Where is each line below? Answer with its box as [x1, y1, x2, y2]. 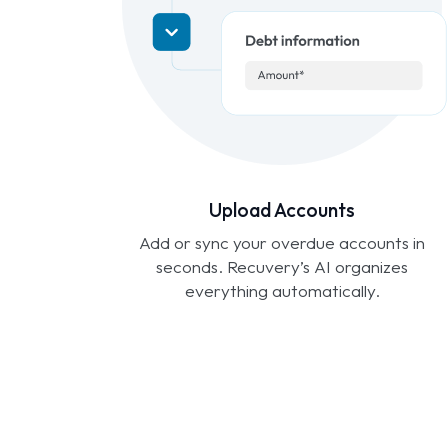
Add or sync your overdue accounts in [139, 231, 425, 253]
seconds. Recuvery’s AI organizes [156, 255, 408, 277]
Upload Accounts [209, 197, 355, 222]
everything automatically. [184, 279, 380, 301]
